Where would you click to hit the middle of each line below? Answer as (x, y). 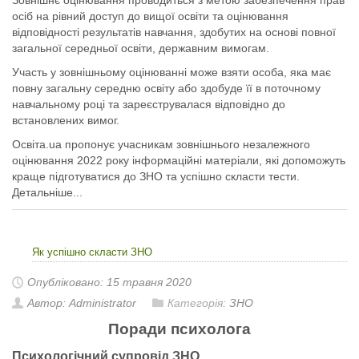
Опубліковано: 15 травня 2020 (109, 282)
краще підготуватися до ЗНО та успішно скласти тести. (156, 177)
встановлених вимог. (66, 121)
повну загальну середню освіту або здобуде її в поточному (166, 89)
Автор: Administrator (82, 303)
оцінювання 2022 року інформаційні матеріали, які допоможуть (179, 161)
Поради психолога (179, 329)
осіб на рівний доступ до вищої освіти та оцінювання (150, 16)
